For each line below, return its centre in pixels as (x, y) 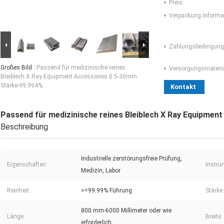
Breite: (214, 217)
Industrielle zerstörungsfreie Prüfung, (131, 159)
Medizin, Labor (101, 171)
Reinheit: (19, 191)
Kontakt (183, 87)
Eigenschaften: (27, 165)
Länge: (16, 217)
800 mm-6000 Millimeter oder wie (126, 211)
